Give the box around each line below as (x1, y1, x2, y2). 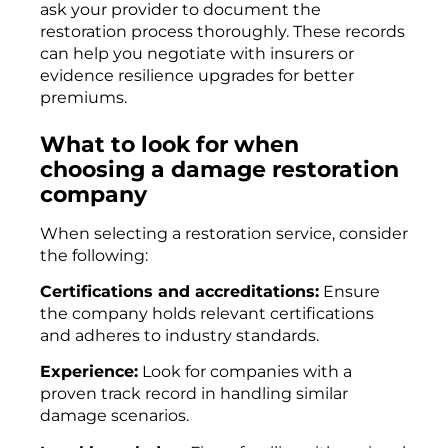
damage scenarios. (40, 406, 189, 426)
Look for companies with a (138, 362, 352, 382)
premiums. (40, 88, 127, 108)
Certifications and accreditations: (40, 281, 319, 301)
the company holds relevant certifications (40, 303, 374, 323)
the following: (40, 245, 148, 265)
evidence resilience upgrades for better (40, 66, 354, 86)
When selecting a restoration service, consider (40, 223, 408, 243)
